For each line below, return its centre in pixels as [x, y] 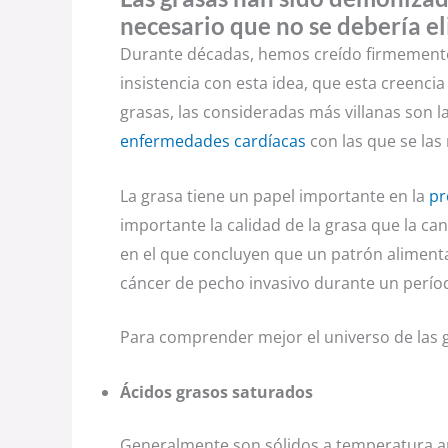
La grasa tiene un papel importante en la [274, 195]
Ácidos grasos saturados [216, 391]
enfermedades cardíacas [213, 141]
